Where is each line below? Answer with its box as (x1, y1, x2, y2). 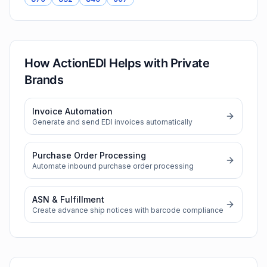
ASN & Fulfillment (32, 194, 104, 204)
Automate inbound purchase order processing (32, 162, 194, 170)
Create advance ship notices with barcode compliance (32, 206, 223, 215)
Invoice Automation (32, 106, 113, 116)
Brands (24, 73, 63, 87)
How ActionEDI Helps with (24, 56, 170, 70)
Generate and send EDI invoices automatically (32, 117, 193, 126)
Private (170, 56, 209, 70)
